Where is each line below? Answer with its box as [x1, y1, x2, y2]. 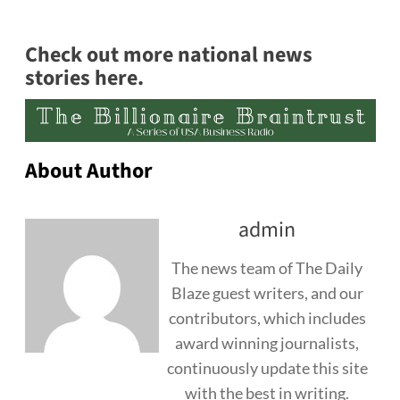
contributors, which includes [168, 308, 366, 329]
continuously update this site [166, 358, 368, 379]
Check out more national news [24, 38, 312, 71]
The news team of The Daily [171, 258, 362, 279]
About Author [24, 155, 153, 187]
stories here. [24, 62, 148, 94]
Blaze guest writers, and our [171, 283, 363, 304]
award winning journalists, [175, 333, 359, 354]
